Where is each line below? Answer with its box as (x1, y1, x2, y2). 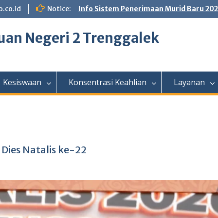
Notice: (47, 4, 71, 13)
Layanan (174, 77, 205, 88)
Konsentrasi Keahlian (69, 77, 146, 88)
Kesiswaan (3, 77, 41, 88)
